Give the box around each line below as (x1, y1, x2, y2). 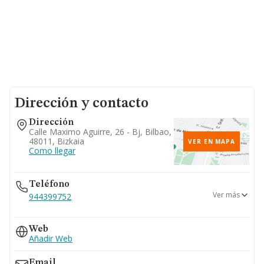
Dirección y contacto (15, 97, 148, 111)
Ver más (213, 189, 240, 200)
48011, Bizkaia (29, 136, 84, 147)
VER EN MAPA (188, 137, 235, 146)
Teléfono (29, 180, 70, 189)
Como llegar (29, 145, 75, 156)
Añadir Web (29, 233, 72, 244)
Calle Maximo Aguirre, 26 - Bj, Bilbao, (29, 126, 171, 137)
